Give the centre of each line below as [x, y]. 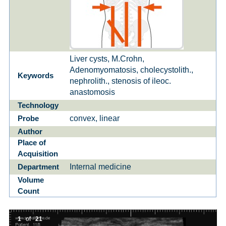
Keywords [39, 75]
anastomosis [93, 92]
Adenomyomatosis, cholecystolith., [132, 70]
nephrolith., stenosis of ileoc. [121, 81]
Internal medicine [101, 166]
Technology [40, 105]
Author [33, 131]
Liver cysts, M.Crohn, [107, 59]
